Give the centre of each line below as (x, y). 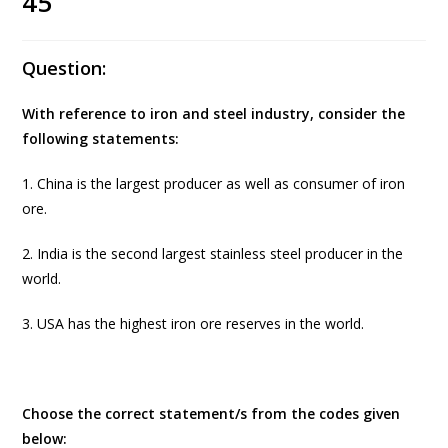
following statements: (101, 138)
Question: (64, 67)
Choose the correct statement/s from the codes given (211, 413)
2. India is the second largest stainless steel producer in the (213, 253)
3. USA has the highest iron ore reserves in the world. (193, 323)
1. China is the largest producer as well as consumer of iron (214, 183)
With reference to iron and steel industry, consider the (214, 113)
